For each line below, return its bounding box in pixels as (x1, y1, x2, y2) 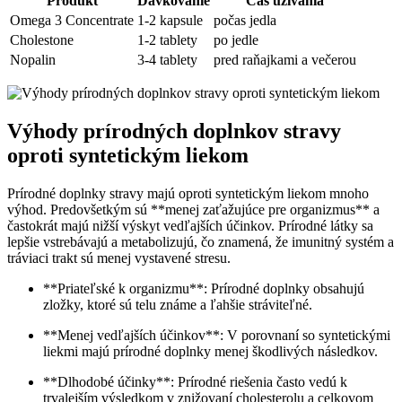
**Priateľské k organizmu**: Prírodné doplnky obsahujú (43, 280, 364, 296)
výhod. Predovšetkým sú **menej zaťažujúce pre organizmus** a (7, 201, 380, 217)
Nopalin (10, 52, 56, 68)
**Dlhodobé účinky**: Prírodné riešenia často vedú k (43, 373, 347, 389)
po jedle (214, 32, 258, 48)
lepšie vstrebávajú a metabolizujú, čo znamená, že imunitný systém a (7, 233, 394, 249)
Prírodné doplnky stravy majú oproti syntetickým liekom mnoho (7, 185, 369, 201)
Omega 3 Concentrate (10, 13, 134, 29)
